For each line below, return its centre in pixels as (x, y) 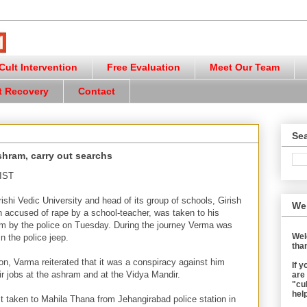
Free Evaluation (144, 67)
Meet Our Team (245, 67)
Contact (97, 91)
